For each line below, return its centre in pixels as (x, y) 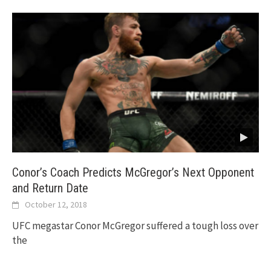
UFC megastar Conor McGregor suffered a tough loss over (135, 226)
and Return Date (50, 188)
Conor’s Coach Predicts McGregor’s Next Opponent (133, 173)
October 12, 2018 (56, 205)
